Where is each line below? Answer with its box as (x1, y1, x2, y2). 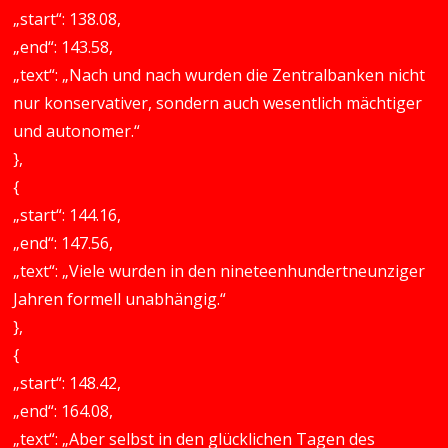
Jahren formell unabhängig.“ (13, 288, 227, 310)
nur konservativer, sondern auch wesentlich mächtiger (13, 92, 423, 114)
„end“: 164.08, (13, 400, 114, 422)
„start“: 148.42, (13, 372, 122, 394)
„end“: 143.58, (13, 36, 114, 58)
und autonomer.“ (13, 120, 141, 142)
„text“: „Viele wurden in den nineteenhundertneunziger (13, 260, 426, 282)
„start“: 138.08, (13, 8, 122, 30)
